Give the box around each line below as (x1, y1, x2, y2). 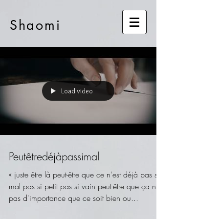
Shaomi (10, 17, 61, 34)
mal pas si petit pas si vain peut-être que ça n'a (9, 181, 162, 192)
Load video (61, 87, 93, 95)
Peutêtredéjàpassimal (9, 149, 99, 164)
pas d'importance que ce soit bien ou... (9, 193, 138, 203)
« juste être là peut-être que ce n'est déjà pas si (9, 169, 159, 180)
